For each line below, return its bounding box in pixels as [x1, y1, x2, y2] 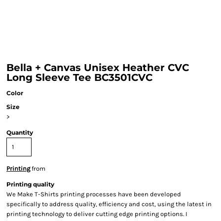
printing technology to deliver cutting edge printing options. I [6, 210, 187, 218]
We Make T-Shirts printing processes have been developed [6, 190, 181, 198]
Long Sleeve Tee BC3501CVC [6, 72, 152, 83]
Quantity [6, 129, 33, 136]
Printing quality [6, 181, 54, 188]
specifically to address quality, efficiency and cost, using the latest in [6, 200, 212, 208]
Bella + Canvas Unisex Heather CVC [6, 62, 189, 74]
